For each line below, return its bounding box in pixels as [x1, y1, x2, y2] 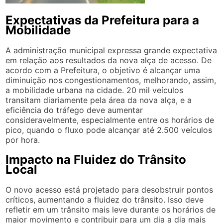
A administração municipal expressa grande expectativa [5, 45, 218, 55]
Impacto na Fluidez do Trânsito [5, 152, 187, 167]
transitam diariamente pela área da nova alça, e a [5, 95, 192, 105]
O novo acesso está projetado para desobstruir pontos [5, 184, 214, 195]
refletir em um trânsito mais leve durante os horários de [5, 204, 216, 215]
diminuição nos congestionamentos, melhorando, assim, [5, 75, 217, 85]
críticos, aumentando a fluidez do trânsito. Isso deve [5, 194, 204, 205]
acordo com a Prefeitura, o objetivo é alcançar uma [5, 65, 201, 75]
